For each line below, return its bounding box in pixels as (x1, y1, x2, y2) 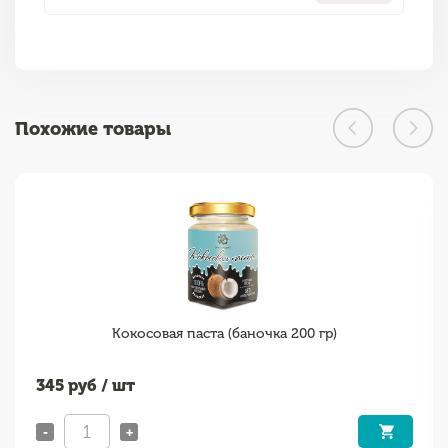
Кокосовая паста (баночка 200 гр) (112, 325, 337, 342)
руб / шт (64, 376, 135, 395)
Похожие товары (15, 118, 171, 140)
